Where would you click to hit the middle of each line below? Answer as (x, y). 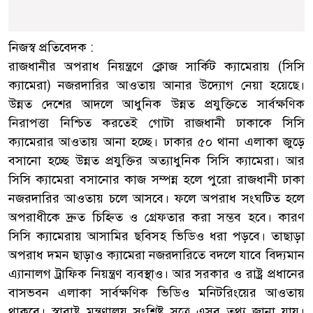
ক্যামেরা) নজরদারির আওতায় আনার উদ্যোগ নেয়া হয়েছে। (156, 85)
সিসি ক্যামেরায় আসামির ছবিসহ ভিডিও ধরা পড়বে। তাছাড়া (156, 236)
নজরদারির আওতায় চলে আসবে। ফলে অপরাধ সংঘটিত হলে (156, 198)
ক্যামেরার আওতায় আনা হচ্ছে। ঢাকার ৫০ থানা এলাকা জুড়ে (156, 141)
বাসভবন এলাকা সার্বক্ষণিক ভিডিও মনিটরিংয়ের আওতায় (156, 292)
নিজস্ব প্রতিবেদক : (51, 47)
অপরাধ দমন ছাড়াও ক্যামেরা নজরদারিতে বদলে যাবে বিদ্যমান (156, 255)
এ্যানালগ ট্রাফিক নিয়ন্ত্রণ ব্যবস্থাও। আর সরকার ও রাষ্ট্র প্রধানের (156, 274)
